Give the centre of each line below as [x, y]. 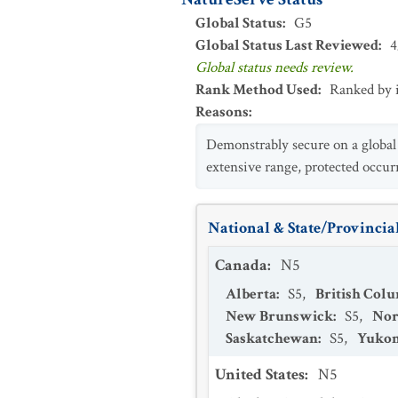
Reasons [222, 112]
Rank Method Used [257, 90]
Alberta [251, 294]
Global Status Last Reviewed [287, 45]
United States [260, 374]
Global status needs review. [275, 68]
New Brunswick [279, 316]
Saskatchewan [272, 338]
